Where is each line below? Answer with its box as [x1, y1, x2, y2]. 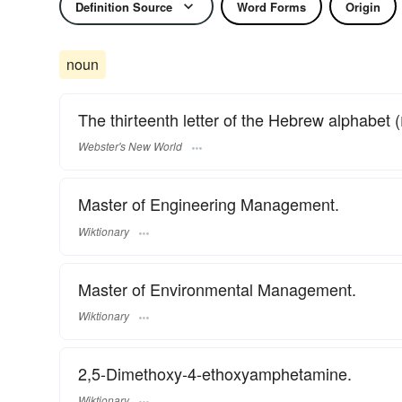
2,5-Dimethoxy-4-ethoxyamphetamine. [78, 361, 352, 385]
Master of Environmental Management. [78, 276, 356, 301]
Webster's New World [78, 138, 182, 154]
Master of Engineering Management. [78, 192, 339, 216]
